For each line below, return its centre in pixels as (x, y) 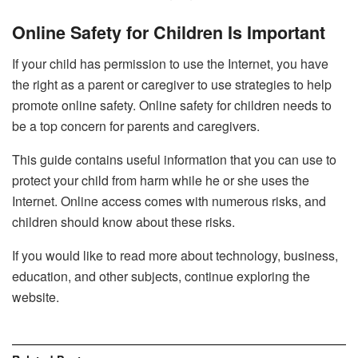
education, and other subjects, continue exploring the (161, 276)
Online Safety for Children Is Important (171, 33)
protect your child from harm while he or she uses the (161, 181)
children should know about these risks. (125, 222)
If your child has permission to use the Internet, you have (170, 64)
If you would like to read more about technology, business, (175, 256)
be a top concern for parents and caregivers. (137, 126)
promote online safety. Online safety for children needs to (172, 105)
